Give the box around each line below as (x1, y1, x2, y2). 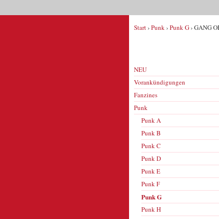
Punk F (141, 179, 160, 188)
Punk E (141, 167, 160, 175)
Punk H (141, 205, 161, 214)
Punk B (141, 129, 161, 137)
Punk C (141, 141, 161, 150)
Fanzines (134, 90, 157, 99)
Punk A (141, 116, 161, 125)
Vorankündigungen (134, 78, 185, 87)
